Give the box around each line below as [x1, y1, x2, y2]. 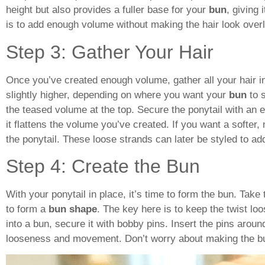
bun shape [49, 203, 97, 215]
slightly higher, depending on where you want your [6, 89, 229, 101]
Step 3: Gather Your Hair [6, 41, 214, 63]
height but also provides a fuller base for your [6, 4, 209, 16]
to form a [6, 203, 49, 215]
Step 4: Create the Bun [6, 155, 200, 177]
